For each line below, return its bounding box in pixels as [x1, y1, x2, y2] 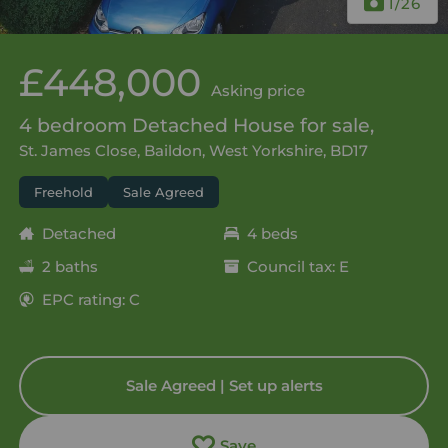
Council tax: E [247, 256, 349, 276]
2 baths [41, 256, 98, 276]
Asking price [210, 80, 305, 100]
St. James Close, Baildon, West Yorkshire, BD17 [18, 140, 368, 160]
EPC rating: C [41, 289, 140, 309]
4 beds [247, 223, 298, 243]
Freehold [33, 183, 93, 200]
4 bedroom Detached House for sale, [18, 113, 374, 137]
